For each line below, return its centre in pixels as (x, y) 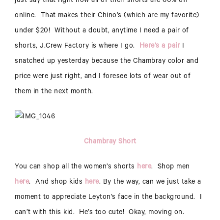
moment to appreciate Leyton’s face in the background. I (108, 198)
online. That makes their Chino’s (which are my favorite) (107, 16)
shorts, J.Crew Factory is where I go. (77, 47)
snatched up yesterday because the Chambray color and (107, 62)
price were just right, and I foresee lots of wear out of (103, 77)
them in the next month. (54, 93)
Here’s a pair (159, 47)
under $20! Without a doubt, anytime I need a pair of (102, 32)
